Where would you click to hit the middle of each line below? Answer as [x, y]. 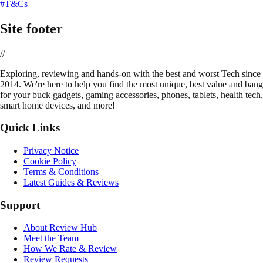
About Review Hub [60, 228]
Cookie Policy [50, 161]
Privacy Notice [51, 150]
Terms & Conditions [61, 171]
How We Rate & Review [70, 249]
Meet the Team [51, 238]
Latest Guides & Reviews [71, 182]
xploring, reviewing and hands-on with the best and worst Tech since [133, 73]
